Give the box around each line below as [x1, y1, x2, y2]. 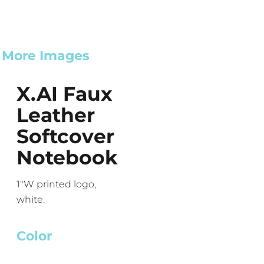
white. [16, 193, 45, 205]
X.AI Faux [16, 81, 113, 105]
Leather [16, 103, 95, 127]
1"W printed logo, [16, 178, 96, 190]
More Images [2, 47, 90, 64]
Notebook [16, 145, 118, 169]
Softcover [16, 124, 114, 148]
